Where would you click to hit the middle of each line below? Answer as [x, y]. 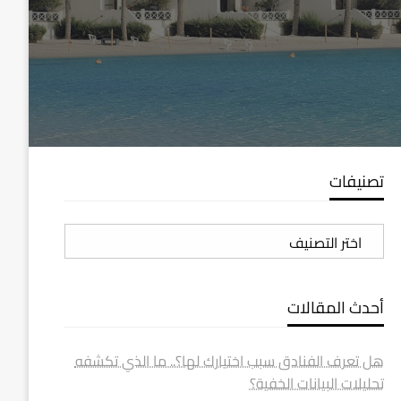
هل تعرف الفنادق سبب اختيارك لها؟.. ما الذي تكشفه [229, 361]
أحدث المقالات [335, 307]
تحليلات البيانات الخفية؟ [316, 383]
